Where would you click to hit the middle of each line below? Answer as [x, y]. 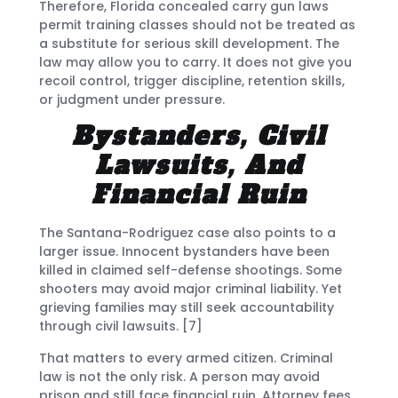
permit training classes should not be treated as [197, 24]
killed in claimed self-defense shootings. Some [191, 271]
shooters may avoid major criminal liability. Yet [191, 289]
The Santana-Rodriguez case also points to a [187, 233]
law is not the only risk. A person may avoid [179, 376]
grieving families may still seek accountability [187, 308]
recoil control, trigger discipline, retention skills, [192, 80]
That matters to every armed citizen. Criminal [186, 358]
